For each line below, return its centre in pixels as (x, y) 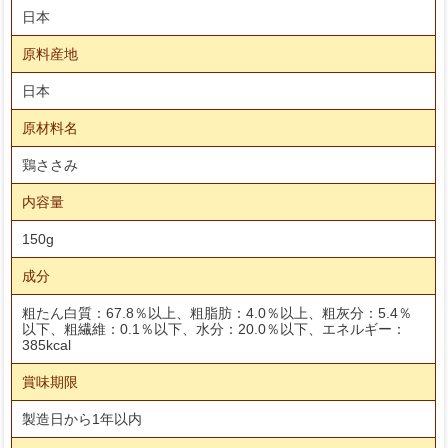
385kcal (47, 344)
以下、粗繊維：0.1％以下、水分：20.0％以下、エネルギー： (214, 328)
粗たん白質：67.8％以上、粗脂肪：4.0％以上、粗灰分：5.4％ (217, 312)
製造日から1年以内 (82, 418)
